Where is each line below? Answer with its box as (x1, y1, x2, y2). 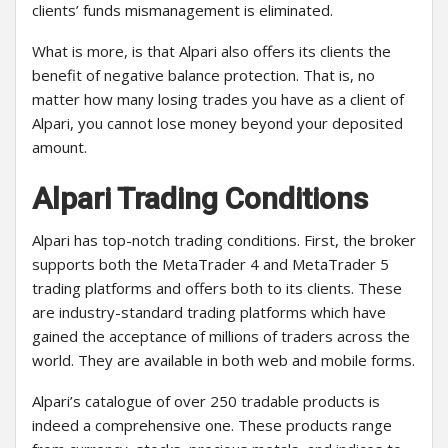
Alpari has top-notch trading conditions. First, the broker (32, 230, 416, 251)
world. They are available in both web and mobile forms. (32, 350, 415, 371)
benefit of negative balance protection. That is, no (32, 65, 375, 86)
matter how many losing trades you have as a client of (32, 89, 404, 110)
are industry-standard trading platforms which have (32, 302, 386, 323)
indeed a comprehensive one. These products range (32, 415, 392, 436)
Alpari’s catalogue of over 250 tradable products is (32, 391, 380, 412)
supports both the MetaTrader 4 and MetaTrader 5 (32, 254, 389, 275)
